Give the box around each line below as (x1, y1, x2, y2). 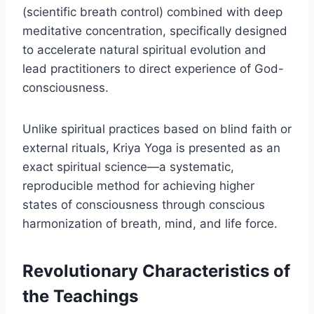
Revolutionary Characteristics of (22, 260, 290, 281)
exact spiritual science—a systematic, (22, 159, 234, 174)
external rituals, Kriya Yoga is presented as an (22, 140, 280, 155)
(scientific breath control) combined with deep (22, 4, 282, 19)
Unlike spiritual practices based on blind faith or (22, 121, 292, 136)
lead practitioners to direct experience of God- (22, 61, 284, 76)
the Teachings (22, 285, 138, 306)
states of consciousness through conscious (22, 197, 265, 212)
